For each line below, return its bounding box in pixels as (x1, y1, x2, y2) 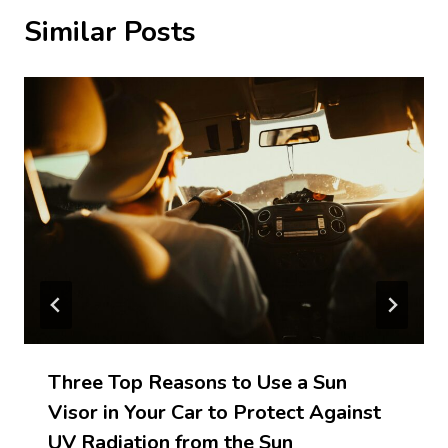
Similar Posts (24, 13, 196, 52)
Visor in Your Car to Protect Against (48, 398, 381, 426)
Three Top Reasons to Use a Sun (48, 368, 347, 396)
